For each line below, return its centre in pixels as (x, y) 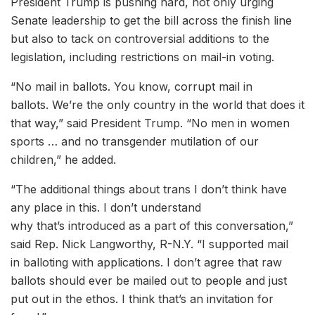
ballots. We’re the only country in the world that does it (157, 105)
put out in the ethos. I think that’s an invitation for (142, 299)
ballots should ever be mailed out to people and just (149, 281)
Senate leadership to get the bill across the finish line (151, 21)
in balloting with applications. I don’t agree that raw (146, 263)
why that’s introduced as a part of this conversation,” (152, 226)
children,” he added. (65, 160)
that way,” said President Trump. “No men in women (150, 123)
